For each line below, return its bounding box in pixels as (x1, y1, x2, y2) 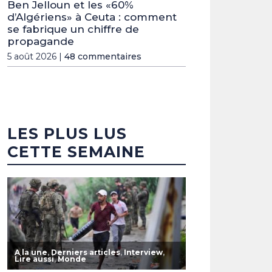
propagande (7, 35, 74, 48)
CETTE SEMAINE (7, 143, 145, 161)
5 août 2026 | (7, 51, 64, 63)
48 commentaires (64, 51, 141, 63)
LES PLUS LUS (7, 124, 127, 143)
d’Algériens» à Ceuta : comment (7, 11, 177, 24)
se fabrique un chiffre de (7, 23, 139, 36)
